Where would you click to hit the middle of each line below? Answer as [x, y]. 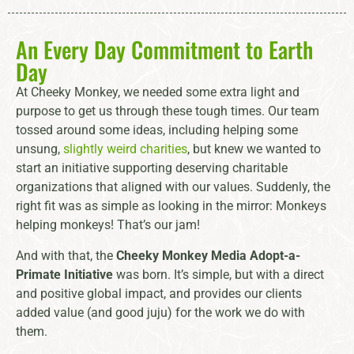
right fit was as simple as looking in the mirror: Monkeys [171, 206]
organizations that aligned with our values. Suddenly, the [173, 187]
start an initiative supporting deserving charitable [152, 168]
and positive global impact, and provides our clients [159, 293]
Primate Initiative [64, 274]
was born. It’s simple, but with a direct [218, 274]
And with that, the [66, 255]
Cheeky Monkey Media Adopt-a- [208, 255]
